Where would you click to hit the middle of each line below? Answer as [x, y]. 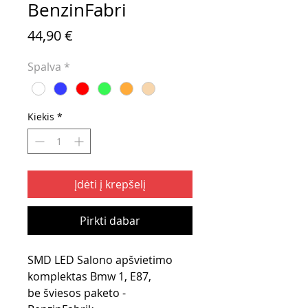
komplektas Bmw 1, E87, [89, 276]
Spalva [44, 67]
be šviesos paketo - [77, 293]
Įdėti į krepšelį [110, 184]
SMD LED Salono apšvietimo [100, 260]
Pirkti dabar [110, 220]
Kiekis [41, 116]
